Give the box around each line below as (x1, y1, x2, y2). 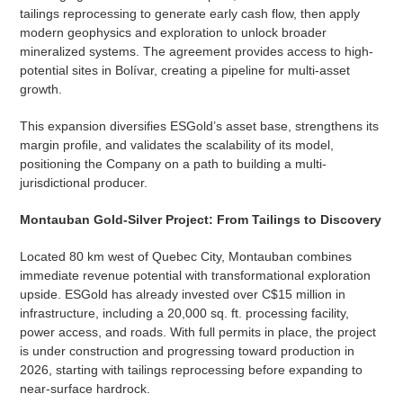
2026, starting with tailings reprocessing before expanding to (19, 363, 363, 378)
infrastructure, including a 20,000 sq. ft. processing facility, (19, 306, 349, 321)
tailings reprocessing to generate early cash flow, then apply (19, 6, 360, 22)
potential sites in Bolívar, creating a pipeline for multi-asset (19, 63, 350, 78)
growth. (19, 82, 62, 97)
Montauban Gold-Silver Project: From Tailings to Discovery (19, 212, 381, 228)
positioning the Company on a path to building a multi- (19, 157, 327, 172)
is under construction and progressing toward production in (19, 344, 354, 359)
